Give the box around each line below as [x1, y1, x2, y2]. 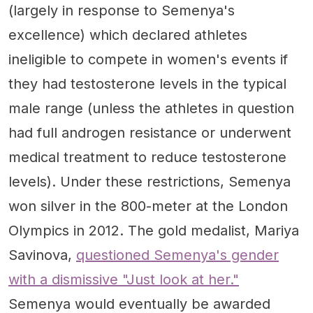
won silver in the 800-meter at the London [8, 198, 288, 215]
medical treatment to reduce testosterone [8, 149, 286, 166]
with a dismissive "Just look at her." [8, 271, 239, 289]
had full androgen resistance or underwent [8, 124, 291, 142]
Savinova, [8, 247, 76, 264]
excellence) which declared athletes [8, 27, 247, 44]
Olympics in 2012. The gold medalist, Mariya [8, 222, 299, 240]
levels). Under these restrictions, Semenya [8, 173, 291, 191]
